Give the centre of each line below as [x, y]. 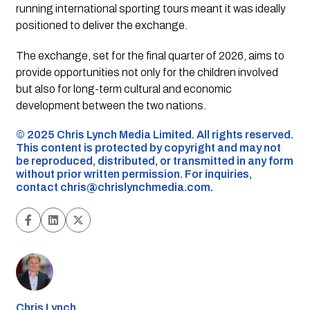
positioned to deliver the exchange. [101, 26]
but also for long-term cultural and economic [124, 89]
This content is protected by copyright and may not [148, 148]
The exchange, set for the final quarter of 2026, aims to [150, 56]
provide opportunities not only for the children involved [147, 73]
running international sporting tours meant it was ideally [151, 9]
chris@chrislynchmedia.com [135, 188]
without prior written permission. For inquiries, [134, 174]
